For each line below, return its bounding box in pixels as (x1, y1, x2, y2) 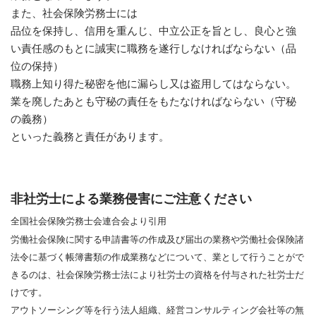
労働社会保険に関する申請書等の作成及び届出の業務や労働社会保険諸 (11, 233, 304, 245)
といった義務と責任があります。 (11, 129, 169, 143)
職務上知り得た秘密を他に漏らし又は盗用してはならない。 (11, 76, 296, 90)
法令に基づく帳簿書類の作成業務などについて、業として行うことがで (11, 250, 304, 263)
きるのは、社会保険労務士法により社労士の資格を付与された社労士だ (11, 268, 304, 281)
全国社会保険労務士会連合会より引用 (11, 214, 166, 227)
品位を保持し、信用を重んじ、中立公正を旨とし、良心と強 (11, 23, 296, 37)
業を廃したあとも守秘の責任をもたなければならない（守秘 (11, 94, 296, 108)
